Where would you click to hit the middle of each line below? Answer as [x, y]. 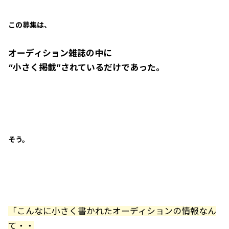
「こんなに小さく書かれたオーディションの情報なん [112, 211]
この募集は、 [30, 25]
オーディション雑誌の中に [60, 53]
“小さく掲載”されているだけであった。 [86, 67]
